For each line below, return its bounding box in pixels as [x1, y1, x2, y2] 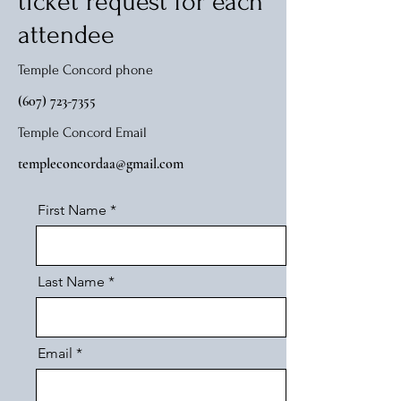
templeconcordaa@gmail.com [18, 155, 183, 173]
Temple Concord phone [18, 62, 157, 78]
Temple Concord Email [18, 124, 147, 141]
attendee [18, 20, 115, 49]
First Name [38, 201, 107, 218]
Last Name [38, 273, 105, 290]
